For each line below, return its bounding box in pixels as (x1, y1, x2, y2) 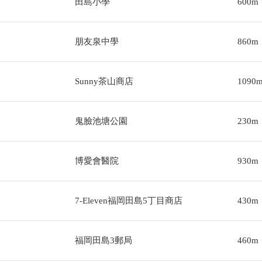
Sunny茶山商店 (74, 77, 133, 86)
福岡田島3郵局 (74, 236, 132, 245)
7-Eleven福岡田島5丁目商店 (74, 196, 182, 205)
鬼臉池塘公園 (74, 116, 127, 126)
